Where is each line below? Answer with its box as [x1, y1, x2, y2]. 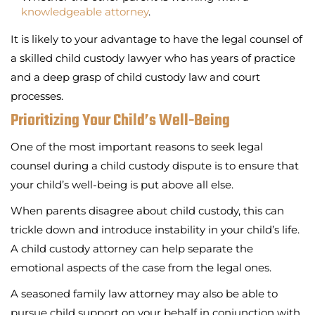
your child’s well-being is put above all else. [11, 177, 233, 191]
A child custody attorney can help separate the [11, 241, 253, 255]
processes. [11, 89, 63, 103]
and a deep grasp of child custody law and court [11, 70, 260, 84]
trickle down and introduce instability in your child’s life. [11, 222, 300, 236]
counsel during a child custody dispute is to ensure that [11, 158, 299, 172]
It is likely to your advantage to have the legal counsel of [11, 32, 302, 46]
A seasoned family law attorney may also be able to [11, 286, 278, 300]
